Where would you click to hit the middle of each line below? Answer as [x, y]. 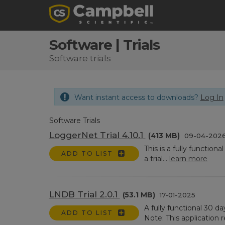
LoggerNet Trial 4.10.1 [97, 135]
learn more [189, 159]
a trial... [157, 159]
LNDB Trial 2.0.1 [84, 194]
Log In [212, 97]
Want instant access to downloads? [137, 97]
